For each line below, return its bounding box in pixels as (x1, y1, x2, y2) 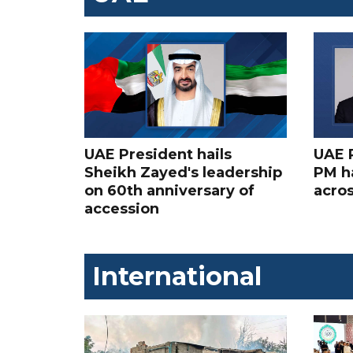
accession (84, 199, 159, 217)
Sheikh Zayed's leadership (84, 163, 282, 181)
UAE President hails (84, 145, 232, 163)
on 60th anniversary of (84, 181, 255, 199)
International (92, 260, 262, 292)
